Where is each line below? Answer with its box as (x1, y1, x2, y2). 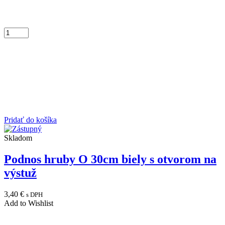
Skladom (4, 133, 32, 142)
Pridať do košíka (4, 115, 57, 124)
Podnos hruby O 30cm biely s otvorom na (4, 152, 216, 166)
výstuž (4, 166, 37, 179)
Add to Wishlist (4, 198, 53, 207)
